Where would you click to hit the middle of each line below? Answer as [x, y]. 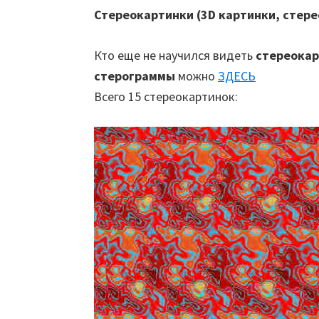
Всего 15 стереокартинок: [166, 97]
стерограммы [135, 76]
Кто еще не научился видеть [175, 56]
